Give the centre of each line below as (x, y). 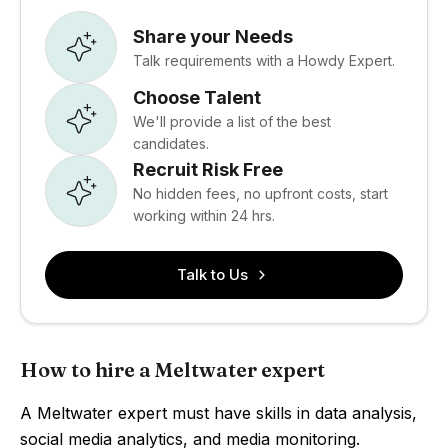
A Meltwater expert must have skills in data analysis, (218, 413)
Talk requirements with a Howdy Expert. (264, 60)
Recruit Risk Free (208, 169)
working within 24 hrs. (204, 215)
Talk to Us (212, 274)
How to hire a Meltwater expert (172, 369)
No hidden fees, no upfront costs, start (260, 193)
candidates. (171, 143)
